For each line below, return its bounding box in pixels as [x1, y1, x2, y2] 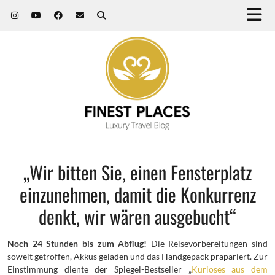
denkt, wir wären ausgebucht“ [39, 202, 236, 230]
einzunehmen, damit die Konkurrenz [19, 180, 256, 208]
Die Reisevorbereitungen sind [150, 238, 268, 249]
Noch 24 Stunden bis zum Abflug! [7, 238, 151, 249]
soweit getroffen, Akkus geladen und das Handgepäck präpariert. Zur [7, 250, 268, 261]
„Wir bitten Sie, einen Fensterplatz [23, 158, 252, 186]
